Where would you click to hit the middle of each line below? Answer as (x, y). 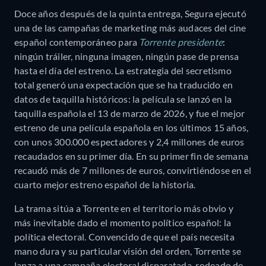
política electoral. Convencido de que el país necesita (124, 236)
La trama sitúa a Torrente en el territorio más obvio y (124, 208)
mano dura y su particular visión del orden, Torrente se (128, 251)
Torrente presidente (181, 42)
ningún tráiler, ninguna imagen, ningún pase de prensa (127, 56)
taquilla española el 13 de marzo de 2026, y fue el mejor (130, 113)
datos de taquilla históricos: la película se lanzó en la (123, 99)
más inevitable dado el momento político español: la (123, 222)
